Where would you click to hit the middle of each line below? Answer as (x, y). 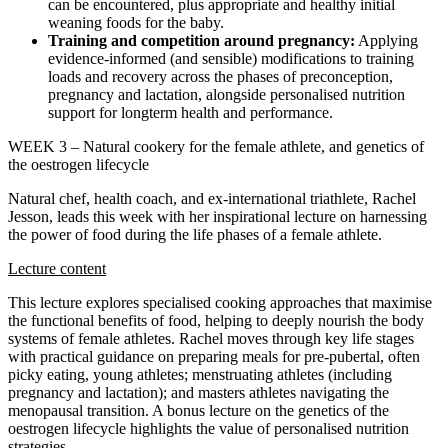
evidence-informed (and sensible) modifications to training (231, 58)
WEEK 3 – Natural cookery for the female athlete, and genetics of (216, 146)
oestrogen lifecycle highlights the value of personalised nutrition (208, 428)
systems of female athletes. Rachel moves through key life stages (211, 338)
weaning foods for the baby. (136, 22)
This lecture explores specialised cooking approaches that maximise (220, 302)
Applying (386, 40)
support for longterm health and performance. (190, 112)
